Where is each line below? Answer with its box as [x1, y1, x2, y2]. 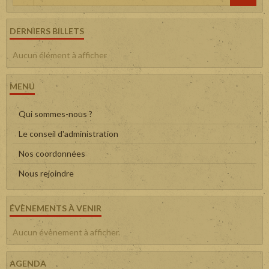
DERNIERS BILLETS [10, 26, 84, 37]
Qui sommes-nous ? [19, 109, 92, 119]
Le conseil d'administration [19, 128, 118, 139]
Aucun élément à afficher [13, 50, 107, 61]
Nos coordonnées [19, 148, 85, 159]
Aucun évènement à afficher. [13, 227, 120, 238]
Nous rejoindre [19, 168, 74, 179]
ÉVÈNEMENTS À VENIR [10, 203, 101, 214]
